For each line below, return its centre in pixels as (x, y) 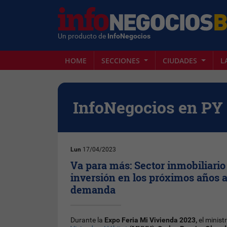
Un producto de (83, 36)
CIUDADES (181, 60)
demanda (93, 190)
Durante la (88, 220)
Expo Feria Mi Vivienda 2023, (151, 220)
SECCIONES (122, 60)
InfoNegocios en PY (148, 107)
